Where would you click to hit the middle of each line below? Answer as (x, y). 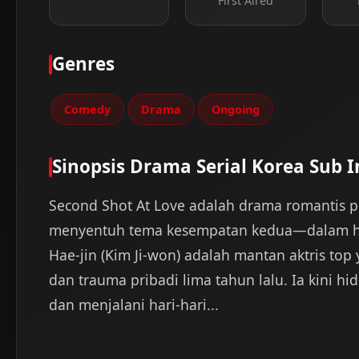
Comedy (87, 110)
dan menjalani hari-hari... (134, 305)
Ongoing (236, 110)
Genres (83, 64)
